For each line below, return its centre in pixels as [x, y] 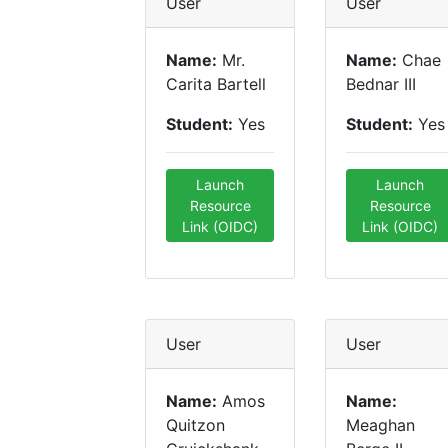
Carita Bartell [216, 84]
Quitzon [195, 425]
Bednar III [381, 84]
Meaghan [380, 425]
